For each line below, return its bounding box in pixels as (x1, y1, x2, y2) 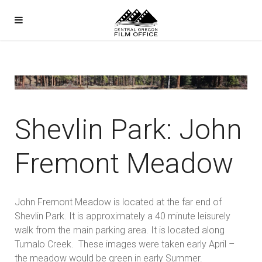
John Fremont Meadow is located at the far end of (15, 196, 222, 208)
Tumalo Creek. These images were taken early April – (15, 239, 235, 250)
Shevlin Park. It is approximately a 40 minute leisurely (15, 211, 230, 222)
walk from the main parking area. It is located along (15, 225, 225, 236)
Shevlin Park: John (15, 113, 242, 146)
